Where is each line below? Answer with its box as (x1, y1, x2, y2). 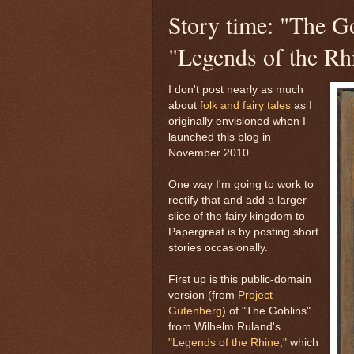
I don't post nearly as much (168, 83, 303, 96)
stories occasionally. (168, 241, 268, 254)
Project (238, 288, 273, 301)
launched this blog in (168, 130, 271, 143)
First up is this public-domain (168, 273, 311, 285)
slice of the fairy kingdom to (168, 209, 305, 222)
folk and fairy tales (200, 99, 291, 111)
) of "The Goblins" (222, 304, 311, 317)
